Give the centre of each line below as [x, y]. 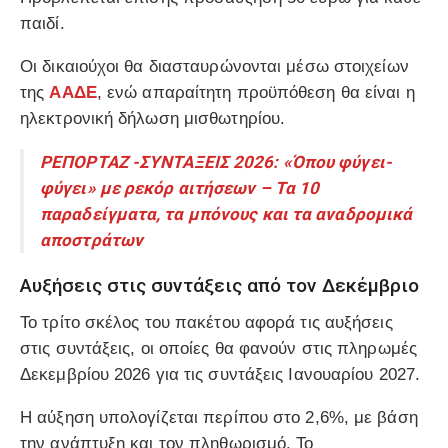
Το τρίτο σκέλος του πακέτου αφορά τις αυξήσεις [206, 322]
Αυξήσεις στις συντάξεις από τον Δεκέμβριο [219, 286]
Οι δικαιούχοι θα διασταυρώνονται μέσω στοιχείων [214, 66]
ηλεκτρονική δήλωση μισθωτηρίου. [153, 118]
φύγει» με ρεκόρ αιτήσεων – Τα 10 [180, 187]
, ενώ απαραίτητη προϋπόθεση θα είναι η [255, 92]
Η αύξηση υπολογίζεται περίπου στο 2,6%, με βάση [219, 417]
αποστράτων [91, 239]
